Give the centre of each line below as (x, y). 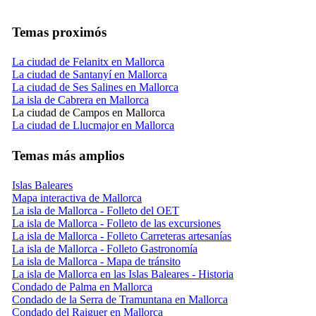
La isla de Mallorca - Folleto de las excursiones (116, 223)
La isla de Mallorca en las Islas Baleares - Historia (123, 274)
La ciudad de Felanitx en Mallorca (88, 61)
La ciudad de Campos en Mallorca (89, 112)
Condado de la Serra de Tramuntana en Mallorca (120, 299)
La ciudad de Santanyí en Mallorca (90, 74)
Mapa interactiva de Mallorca (77, 197)
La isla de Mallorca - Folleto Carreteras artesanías (122, 236)
